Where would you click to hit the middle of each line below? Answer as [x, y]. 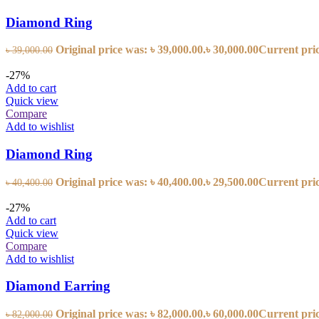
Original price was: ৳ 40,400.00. [131, 182]
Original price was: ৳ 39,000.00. [131, 50]
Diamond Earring [58, 286]
